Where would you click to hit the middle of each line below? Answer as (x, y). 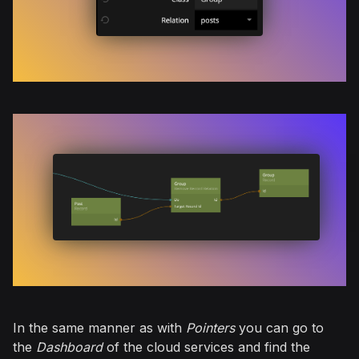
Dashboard (69, 347)
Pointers (210, 328)
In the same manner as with (99, 328)
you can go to (279, 328)
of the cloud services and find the (206, 347)
